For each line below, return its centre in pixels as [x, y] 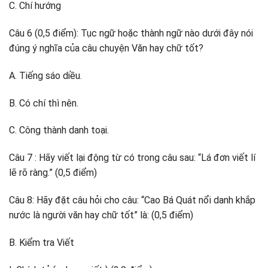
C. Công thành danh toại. [59, 130]
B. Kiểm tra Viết [42, 242]
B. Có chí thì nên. [44, 103]
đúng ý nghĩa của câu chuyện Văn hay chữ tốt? [106, 48]
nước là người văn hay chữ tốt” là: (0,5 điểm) [101, 215]
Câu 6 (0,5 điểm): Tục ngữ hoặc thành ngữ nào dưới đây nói [131, 33]
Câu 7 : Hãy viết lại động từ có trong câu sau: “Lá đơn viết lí [132, 158]
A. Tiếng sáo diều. [45, 75]
